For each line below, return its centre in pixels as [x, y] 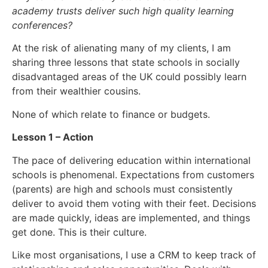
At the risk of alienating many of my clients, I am [121, 48]
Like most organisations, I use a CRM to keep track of [134, 255]
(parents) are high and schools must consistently [122, 189]
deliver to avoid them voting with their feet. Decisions [134, 203]
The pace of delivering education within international [131, 160]
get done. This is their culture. [79, 232]
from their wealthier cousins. [76, 91]
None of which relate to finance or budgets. [111, 114]
